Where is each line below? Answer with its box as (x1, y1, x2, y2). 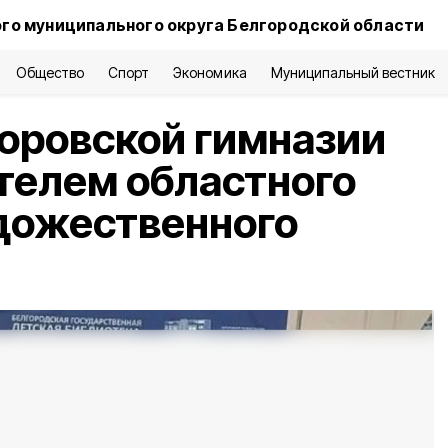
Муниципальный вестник (270, 64, 436, 81)
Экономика (173, 64, 247, 81)
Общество (15, 64, 85, 81)
